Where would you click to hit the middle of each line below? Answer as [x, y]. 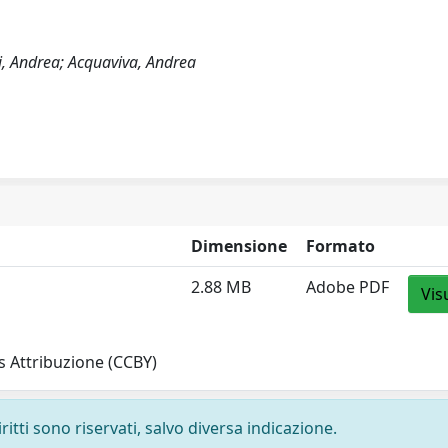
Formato [341, 245]
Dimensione [239, 245]
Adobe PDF [348, 286]
